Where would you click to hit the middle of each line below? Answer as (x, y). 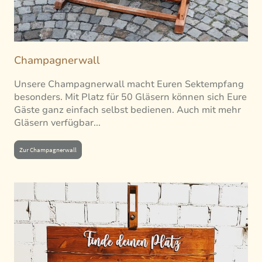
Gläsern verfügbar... (57, 123)
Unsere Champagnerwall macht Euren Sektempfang (129, 85)
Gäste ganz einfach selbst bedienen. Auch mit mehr (127, 110)
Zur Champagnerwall (48, 149)
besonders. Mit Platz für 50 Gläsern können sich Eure (130, 97)
